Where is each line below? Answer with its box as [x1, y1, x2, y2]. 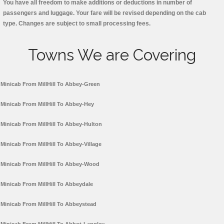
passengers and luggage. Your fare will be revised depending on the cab [3, 9, 206, 17]
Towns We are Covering [28, 46, 196, 64]
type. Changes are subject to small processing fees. [3, 20, 150, 27]
